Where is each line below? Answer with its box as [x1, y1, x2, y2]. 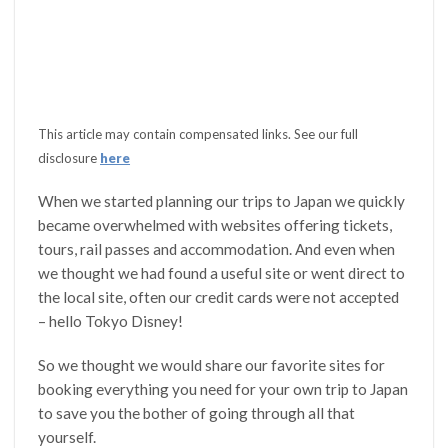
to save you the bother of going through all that [38, 403, 356, 422]
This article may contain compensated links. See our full [38, 125, 359, 142]
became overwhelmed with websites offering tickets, [38, 215, 393, 234]
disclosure [38, 149, 101, 166]
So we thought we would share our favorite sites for [38, 355, 386, 374]
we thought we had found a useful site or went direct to [38, 263, 406, 282]
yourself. [38, 427, 97, 446]
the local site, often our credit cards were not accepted [38, 287, 400, 306]
